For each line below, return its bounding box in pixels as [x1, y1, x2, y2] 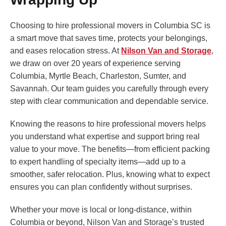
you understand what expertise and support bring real [10, 132, 200, 141]
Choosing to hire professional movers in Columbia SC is [10, 21, 210, 30]
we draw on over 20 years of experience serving [10, 59, 181, 68]
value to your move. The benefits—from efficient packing [10, 145, 210, 154]
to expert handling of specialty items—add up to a [10, 157, 186, 166]
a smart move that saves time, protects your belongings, [10, 34, 207, 43]
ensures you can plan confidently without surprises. [10, 183, 192, 192]
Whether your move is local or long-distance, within [10, 205, 192, 214]
